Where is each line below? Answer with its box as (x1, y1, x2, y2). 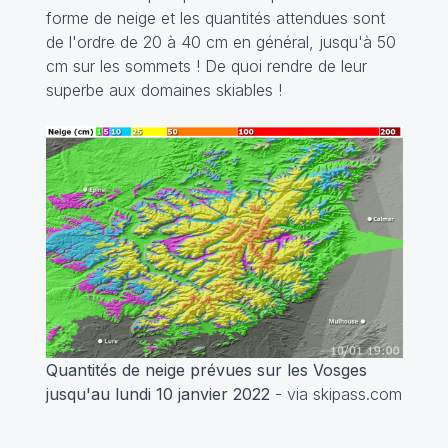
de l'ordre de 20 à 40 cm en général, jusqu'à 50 (45, 31, 396, 52)
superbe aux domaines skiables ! (45, 79, 282, 100)
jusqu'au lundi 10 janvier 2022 (45, 383, 270, 404)
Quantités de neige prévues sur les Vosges (45, 359, 367, 380)
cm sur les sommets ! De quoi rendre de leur (45, 55, 367, 76)
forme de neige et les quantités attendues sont (45, 7, 385, 28)
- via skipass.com (269, 383, 402, 404)
